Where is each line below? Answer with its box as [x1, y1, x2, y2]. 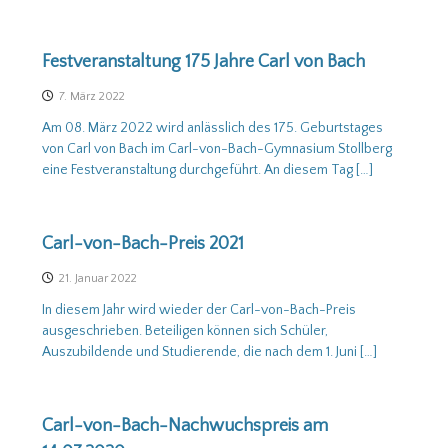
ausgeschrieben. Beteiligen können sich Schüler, [41, 323, 328, 339]
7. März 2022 [58, 90, 125, 103]
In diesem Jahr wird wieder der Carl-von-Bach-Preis [41, 302, 356, 318]
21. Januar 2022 [58, 272, 137, 285]
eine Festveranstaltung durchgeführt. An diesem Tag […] [41, 162, 373, 178]
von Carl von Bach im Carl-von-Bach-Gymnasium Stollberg [41, 141, 392, 157]
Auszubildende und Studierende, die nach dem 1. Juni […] [41, 344, 377, 360]
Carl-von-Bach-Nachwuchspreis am [41, 416, 328, 436]
